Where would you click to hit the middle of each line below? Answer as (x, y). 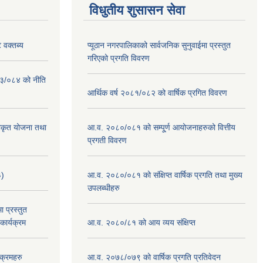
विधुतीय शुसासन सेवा (137, 10)
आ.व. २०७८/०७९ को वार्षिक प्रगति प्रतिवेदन (154, 257)
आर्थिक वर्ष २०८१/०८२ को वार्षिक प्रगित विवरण (157, 92)
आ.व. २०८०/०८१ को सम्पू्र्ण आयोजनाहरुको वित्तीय (161, 127)
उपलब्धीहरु (104, 188)
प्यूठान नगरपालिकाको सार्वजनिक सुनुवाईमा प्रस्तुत (159, 45)
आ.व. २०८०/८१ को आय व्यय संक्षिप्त (141, 222)
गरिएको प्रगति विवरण (119, 58)
